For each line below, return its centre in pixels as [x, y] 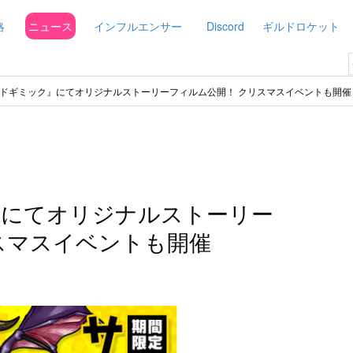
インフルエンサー [138, 26]
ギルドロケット [301, 26]
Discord [225, 26]
